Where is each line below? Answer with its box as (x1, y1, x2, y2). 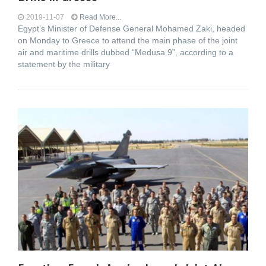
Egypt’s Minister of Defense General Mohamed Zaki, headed (18, 24, 245, 33)
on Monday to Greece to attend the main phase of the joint (18, 36, 237, 45)
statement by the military (18, 59, 110, 69)
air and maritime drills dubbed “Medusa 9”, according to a (18, 47, 233, 57)
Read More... (80, 13, 121, 21)
